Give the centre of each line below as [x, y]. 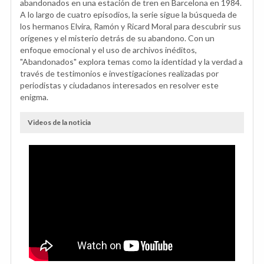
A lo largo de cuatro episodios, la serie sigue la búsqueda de [128, 15]
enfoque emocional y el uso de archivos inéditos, [108, 50]
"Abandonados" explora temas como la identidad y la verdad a [131, 62]
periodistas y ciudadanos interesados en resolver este [119, 85]
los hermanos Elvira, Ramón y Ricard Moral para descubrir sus [131, 27]
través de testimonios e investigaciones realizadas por [119, 74]
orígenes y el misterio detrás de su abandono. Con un [117, 38]
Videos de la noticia [59, 123]
